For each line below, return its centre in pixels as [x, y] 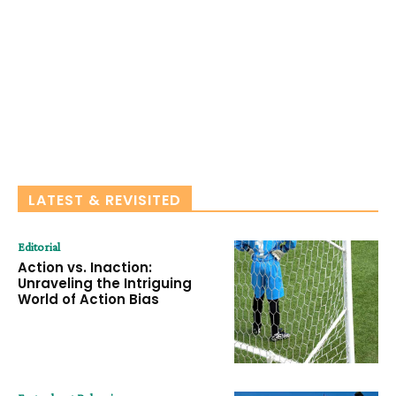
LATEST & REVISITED [105, 201]
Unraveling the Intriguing [105, 284]
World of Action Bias [88, 300]
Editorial [39, 247]
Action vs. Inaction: [85, 268]
